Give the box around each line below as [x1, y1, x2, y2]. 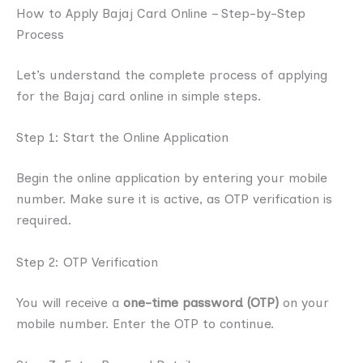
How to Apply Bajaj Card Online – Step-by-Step [16, 5, 305, 21]
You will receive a [16, 294, 123, 310]
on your [279, 294, 329, 310]
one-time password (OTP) [123, 294, 279, 310]
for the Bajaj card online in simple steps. [16, 88, 261, 104]
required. [16, 212, 71, 228]
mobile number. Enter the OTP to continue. [16, 315, 274, 331]
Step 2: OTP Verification [16, 254, 158, 270]
